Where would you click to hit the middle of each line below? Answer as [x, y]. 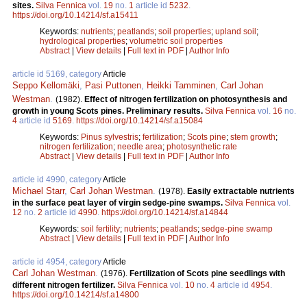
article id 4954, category [58, 261]
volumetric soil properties [176, 41]
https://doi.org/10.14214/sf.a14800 [76, 294]
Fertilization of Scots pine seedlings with [207, 273]
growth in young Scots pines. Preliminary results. [109, 111]
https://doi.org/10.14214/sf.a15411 [75, 15]
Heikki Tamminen [181, 85]
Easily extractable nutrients [241, 191]
